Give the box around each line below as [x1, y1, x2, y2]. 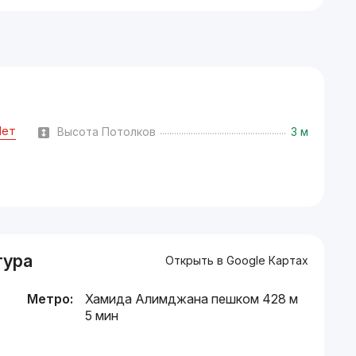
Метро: [27, 291, 73, 307]
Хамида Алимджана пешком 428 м [85, 291, 298, 307]
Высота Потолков [57, 124, 157, 138]
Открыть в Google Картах [164, 253, 308, 267]
